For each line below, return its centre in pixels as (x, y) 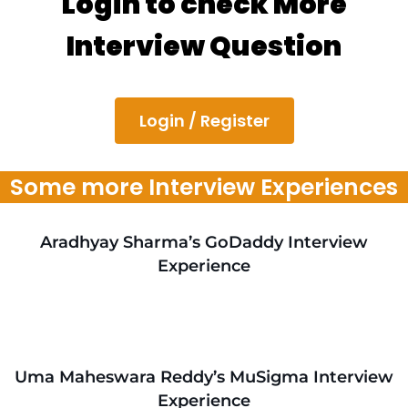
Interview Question (204, 46)
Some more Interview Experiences (204, 188)
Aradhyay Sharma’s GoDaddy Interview (204, 243)
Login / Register (204, 121)
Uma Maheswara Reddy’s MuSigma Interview (204, 377)
